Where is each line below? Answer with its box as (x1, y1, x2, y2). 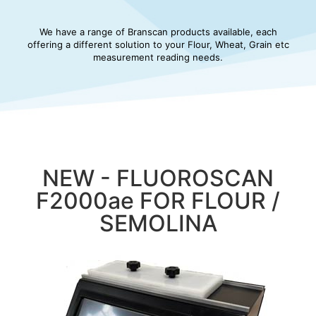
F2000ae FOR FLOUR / (36, 187, 280, 215)
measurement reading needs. (93, 51, 223, 63)
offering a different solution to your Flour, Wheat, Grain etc (27, 39, 289, 51)
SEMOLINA (99, 209, 217, 238)
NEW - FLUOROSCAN (42, 164, 274, 193)
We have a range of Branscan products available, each (39, 26, 277, 38)
